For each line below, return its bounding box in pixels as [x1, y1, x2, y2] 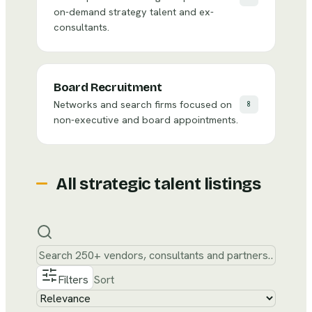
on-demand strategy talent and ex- [54, 5, 214, 18]
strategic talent [79, 174, 201, 194]
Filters [58, 272, 88, 287]
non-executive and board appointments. [54, 113, 238, 126]
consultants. [54, 20, 109, 33]
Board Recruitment [54, 80, 162, 95]
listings [201, 174, 261, 194]
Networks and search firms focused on [54, 97, 232, 111]
